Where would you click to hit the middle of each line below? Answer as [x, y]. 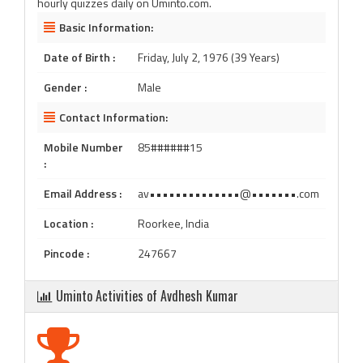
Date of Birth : [79, 57]
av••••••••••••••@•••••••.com [228, 193]
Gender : [65, 87]
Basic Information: [106, 27]
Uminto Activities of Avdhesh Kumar [147, 296]
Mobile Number [83, 147]
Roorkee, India [173, 223]
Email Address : [83, 193]
